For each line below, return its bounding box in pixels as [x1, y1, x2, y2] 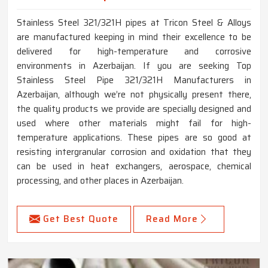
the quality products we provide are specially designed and [17, 101, 251, 116]
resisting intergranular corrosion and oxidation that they [17, 144, 251, 159]
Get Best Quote [43, 211, 118, 226]
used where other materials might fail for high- [17, 115, 251, 130]
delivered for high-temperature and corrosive [17, 44, 251, 59]
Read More [146, 211, 198, 226]
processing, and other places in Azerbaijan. [17, 173, 184, 188]
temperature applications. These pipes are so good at [17, 130, 251, 145]
